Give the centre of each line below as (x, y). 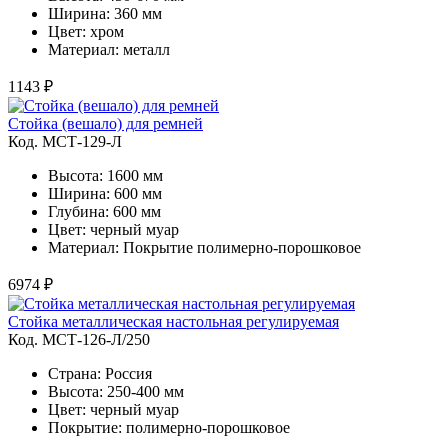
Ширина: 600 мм (105, 193)
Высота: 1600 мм (105, 175)
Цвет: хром (86, 31)
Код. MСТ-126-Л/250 (79, 339)
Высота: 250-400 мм (116, 391)
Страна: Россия (100, 373)
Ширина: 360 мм (105, 13)
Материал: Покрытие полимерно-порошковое (204, 247)
